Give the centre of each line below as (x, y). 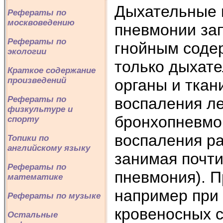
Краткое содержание (52, 70)
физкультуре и (40, 109)
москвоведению (41, 23)
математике (35, 177)
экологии (27, 52)
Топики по (28, 138)
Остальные (33, 215)
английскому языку (49, 148)
